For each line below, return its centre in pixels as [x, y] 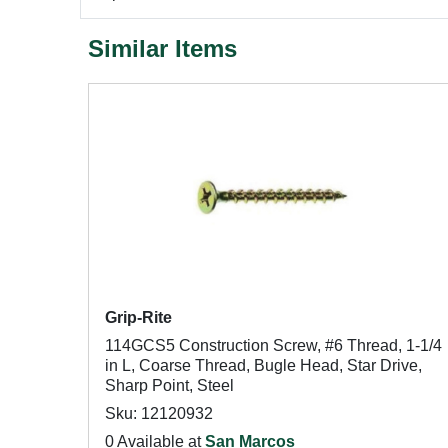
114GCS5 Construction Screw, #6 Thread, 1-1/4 [273, 345]
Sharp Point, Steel [169, 385]
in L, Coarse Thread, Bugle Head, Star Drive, [263, 365]
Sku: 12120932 [159, 413]
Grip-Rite [138, 317]
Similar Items [162, 48]
